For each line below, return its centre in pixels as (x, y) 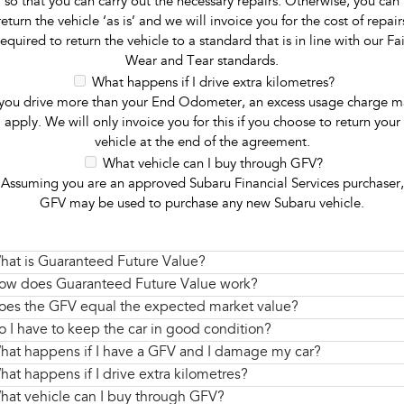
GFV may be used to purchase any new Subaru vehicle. (202, 204)
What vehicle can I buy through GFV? (213, 164)
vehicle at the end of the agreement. (202, 142)
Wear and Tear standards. (202, 61)
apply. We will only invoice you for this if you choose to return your (202, 123)
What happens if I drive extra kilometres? (213, 83)
